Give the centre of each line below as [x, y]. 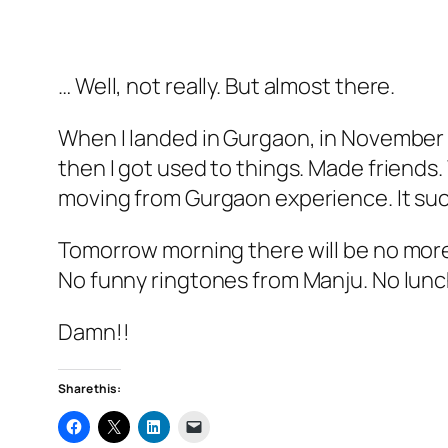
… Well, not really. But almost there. [229, 86]
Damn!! [94, 332]
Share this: [89, 389]
